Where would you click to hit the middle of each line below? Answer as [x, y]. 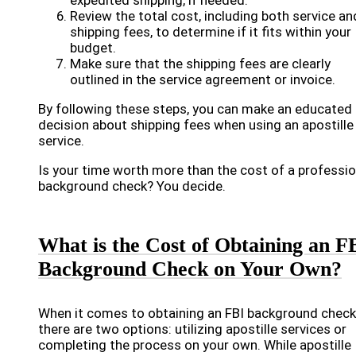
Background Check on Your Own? [190, 269]
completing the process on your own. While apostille [195, 345]
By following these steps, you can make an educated [195, 109]
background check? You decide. [132, 186]
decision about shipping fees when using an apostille [196, 125]
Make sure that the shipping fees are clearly [200, 64]
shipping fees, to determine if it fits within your [211, 32]
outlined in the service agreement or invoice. [203, 79]
